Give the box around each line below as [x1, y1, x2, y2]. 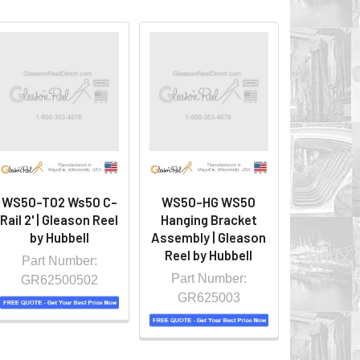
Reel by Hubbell [165, 247, 253, 264]
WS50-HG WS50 [162, 194, 256, 211]
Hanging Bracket [160, 212, 257, 228]
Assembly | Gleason [151, 230, 267, 246]
